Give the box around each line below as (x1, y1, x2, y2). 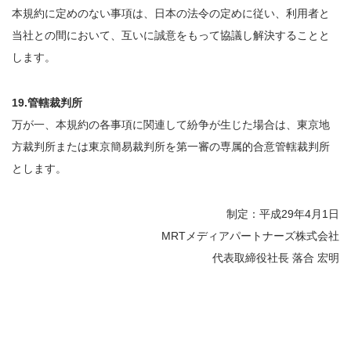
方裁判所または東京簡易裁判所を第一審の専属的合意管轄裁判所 (12, 140, 330, 153)
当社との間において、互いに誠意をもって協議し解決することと (12, 29, 330, 42)
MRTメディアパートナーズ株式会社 (161, 230, 339, 242)
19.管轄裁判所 (12, 96, 82, 109)
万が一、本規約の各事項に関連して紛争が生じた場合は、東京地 (12, 118, 330, 131)
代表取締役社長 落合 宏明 (212, 251, 339, 264)
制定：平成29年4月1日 (226, 208, 339, 220)
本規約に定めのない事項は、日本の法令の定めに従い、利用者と (12, 7, 330, 20)
